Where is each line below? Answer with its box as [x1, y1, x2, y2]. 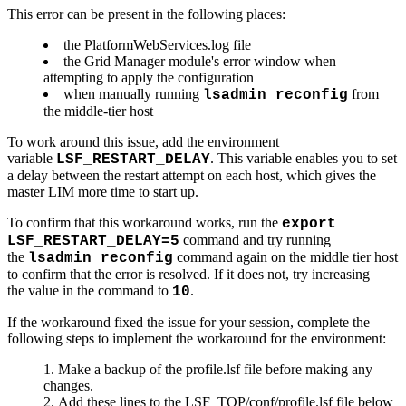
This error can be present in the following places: [7, 6, 285, 23]
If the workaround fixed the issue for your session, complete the [7, 314, 370, 331]
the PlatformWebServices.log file [63, 37, 251, 53]
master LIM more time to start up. [7, 184, 198, 200]
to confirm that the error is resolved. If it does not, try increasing [7, 266, 370, 283]
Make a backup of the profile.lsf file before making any [58, 362, 372, 378]
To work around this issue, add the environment [7, 134, 279, 150]
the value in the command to [7, 283, 172, 299]
